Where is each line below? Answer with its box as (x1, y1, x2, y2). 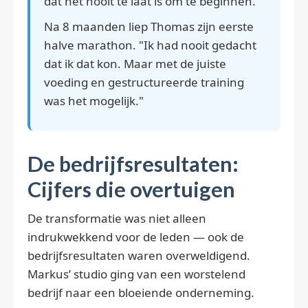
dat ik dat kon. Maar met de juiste (44, 56, 226, 72)
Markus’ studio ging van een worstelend (27, 266, 245, 283)
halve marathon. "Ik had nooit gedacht (44, 37, 256, 54)
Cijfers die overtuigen (27, 177, 235, 203)
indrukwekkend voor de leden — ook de (27, 229, 244, 245)
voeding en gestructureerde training (44, 74, 244, 91)
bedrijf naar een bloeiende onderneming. (27, 285, 254, 301)
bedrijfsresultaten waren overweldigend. (27, 247, 250, 264)
